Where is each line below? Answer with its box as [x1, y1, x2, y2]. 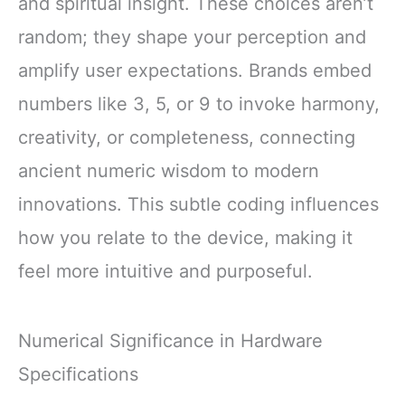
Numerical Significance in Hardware [18, 329, 323, 352]
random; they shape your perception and [18, 25, 366, 48]
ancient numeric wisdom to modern [18, 159, 319, 182]
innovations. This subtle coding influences [18, 193, 379, 215]
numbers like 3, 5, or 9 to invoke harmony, [18, 92, 380, 115]
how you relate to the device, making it [18, 226, 353, 249]
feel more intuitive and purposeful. [18, 259, 313, 282]
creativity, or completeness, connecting [18, 126, 355, 148]
